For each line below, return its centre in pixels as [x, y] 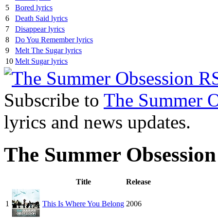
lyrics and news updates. [97, 122]
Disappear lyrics [40, 29]
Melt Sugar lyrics [41, 61]
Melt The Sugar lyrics [48, 51]
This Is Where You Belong [83, 203]
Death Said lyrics [41, 18]
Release [138, 182]
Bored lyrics [34, 8]
